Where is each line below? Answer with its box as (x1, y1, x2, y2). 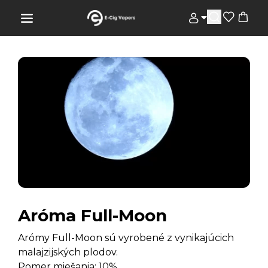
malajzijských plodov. (18, 246, 118, 258)
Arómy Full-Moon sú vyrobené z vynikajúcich (18, 232, 234, 243)
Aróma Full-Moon (18, 205, 167, 226)
